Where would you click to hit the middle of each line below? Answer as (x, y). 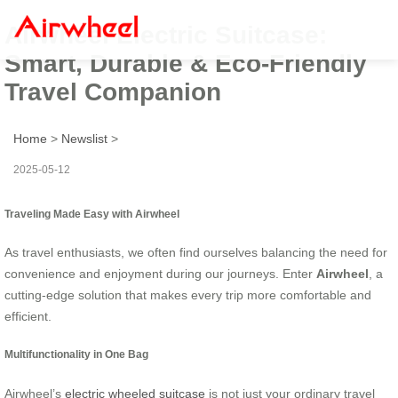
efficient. (28, 316)
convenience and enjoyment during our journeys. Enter (160, 273)
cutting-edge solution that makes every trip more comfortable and (188, 295)
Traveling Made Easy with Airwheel (92, 213)
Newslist (84, 138)
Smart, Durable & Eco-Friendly (186, 63)
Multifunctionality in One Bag (76, 354)
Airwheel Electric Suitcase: (166, 35)
